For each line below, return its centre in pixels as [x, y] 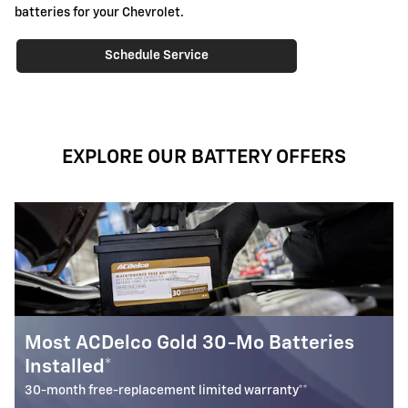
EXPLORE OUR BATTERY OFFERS [204, 158]
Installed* [132, 368]
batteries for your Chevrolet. [99, 12]
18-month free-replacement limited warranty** [228, 391]
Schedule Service [157, 55]
